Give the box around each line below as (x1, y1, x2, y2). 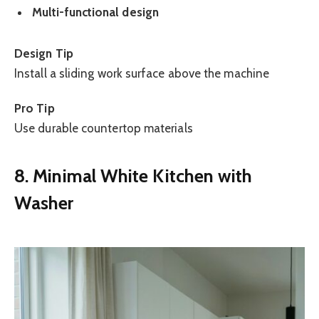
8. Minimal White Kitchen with (14, 164, 253, 187)
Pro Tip (14, 100, 55, 115)
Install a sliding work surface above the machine (14, 66, 270, 81)
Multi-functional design (32, 5, 159, 20)
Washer (14, 192, 74, 214)
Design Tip (14, 46, 73, 61)
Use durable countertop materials (14, 120, 193, 135)
